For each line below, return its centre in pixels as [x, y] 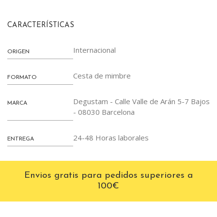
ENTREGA [21, 139]
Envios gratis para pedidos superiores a [108, 176]
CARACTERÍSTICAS [41, 25]
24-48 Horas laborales [111, 137]
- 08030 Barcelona [104, 112]
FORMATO [22, 77]
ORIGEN [18, 52]
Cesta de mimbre [102, 76]
